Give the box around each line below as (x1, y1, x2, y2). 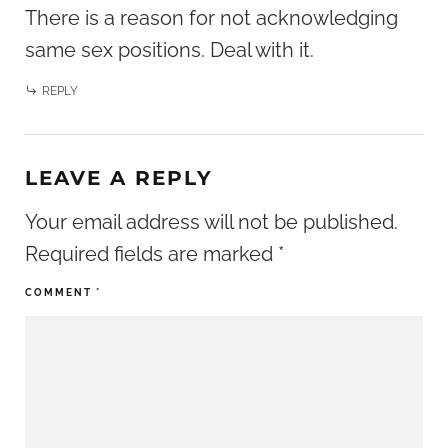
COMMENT (25, 286, 96, 298)
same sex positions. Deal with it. (25, 37, 314, 62)
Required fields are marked (25, 241, 278, 266)
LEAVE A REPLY (25, 165, 213, 190)
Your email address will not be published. (25, 209, 398, 234)
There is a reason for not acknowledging (25, 5, 398, 30)
